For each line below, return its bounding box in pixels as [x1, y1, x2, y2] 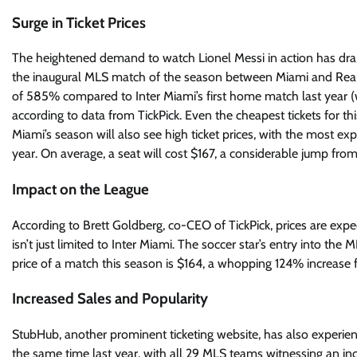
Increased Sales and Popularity [12, 289, 208, 308]
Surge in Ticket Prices [12, 13, 146, 32]
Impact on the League [12, 179, 149, 198]
